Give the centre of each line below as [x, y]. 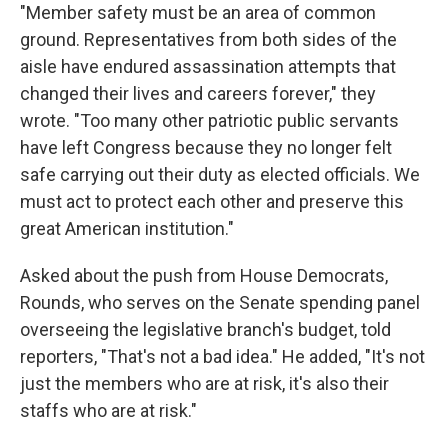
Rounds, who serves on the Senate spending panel [220, 303]
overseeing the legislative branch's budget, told [205, 330]
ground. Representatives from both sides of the [208, 40]
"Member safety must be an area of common [198, 13]
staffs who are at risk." [108, 411]
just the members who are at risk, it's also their [204, 384]
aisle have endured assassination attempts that [208, 67]
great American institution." [127, 229]
